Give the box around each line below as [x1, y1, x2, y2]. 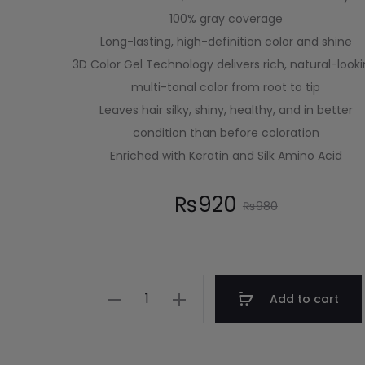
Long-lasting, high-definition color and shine [99, 33, 352, 50]
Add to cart [266, 291, 340, 307]
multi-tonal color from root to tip [131, 79, 321, 95]
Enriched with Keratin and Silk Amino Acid [109, 147, 342, 164]
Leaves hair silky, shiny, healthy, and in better [99, 102, 353, 118]
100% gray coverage [169, 11, 283, 27]
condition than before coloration [132, 125, 319, 141]
